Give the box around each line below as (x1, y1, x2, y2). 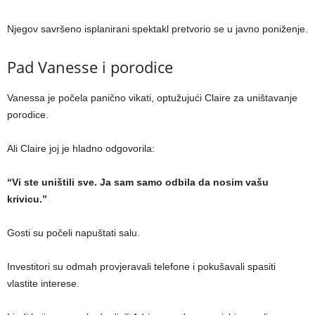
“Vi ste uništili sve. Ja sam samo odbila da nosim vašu (7, 176, 269, 188)
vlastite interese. (7, 278, 79, 290)
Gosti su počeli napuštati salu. (7, 227, 140, 239)
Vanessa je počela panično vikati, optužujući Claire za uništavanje (7, 92, 297, 104)
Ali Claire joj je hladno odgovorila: (7, 143, 155, 155)
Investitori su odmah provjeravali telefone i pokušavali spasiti (7, 261, 276, 273)
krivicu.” (7, 193, 47, 205)
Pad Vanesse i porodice (7, 56, 173, 78)
